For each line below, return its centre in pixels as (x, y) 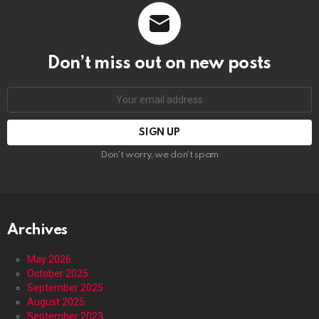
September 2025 (65, 287)
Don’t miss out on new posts (159, 63)
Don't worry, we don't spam (159, 155)
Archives (37, 230)
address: (27, 103)
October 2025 (58, 273)
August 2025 (56, 302)
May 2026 (49, 259)
